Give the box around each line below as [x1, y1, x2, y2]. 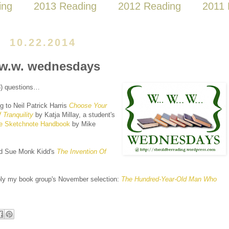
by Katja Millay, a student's [33, 111, 115, 119]
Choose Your [69, 102, 107, 110]
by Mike [70, 120, 96, 128]
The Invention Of [57, 148, 106, 156]
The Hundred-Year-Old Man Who [121, 175, 217, 184]
